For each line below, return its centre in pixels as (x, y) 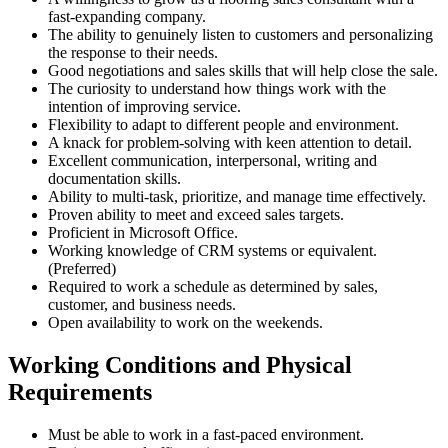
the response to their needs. (133, 53)
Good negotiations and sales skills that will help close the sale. (243, 71)
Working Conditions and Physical (180, 365)
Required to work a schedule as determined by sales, (213, 287)
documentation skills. (114, 179)
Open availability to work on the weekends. (185, 323)
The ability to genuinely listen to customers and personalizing (240, 35)
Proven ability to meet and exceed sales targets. (196, 215)
